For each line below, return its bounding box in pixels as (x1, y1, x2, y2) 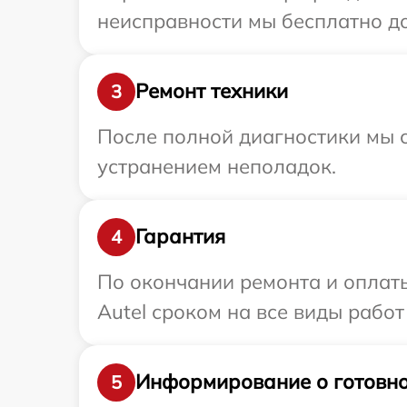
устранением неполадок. (97, 153, 336, 179)
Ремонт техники (135, 78, 288, 104)
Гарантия (135, 223, 225, 250)
